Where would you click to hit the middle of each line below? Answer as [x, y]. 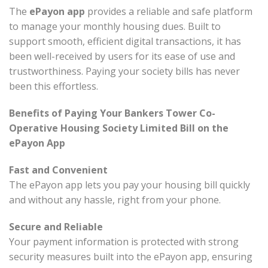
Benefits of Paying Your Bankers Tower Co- [112, 113]
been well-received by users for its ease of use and [122, 57]
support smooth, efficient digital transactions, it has [125, 42]
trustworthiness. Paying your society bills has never [124, 71]
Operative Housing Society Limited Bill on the [119, 128]
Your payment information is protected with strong [124, 242]
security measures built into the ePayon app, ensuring [131, 257]
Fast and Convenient [58, 170]
